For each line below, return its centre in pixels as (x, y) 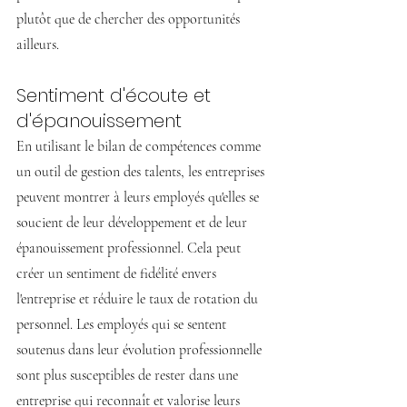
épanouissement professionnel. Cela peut (130, 248)
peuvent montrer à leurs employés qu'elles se (139, 198)
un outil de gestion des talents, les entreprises (142, 172)
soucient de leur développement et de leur (134, 223)
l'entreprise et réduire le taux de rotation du (139, 299)
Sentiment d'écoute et (116, 96)
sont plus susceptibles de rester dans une (129, 376)
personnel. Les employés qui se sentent (123, 325)
